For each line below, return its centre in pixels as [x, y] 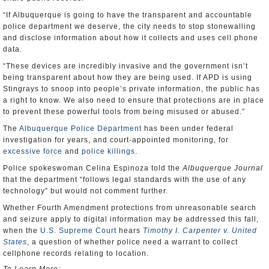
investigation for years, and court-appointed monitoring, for [116, 140]
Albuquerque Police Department [80, 128]
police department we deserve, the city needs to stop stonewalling [129, 26]
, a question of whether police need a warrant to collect [132, 242]
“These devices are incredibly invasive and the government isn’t [125, 66]
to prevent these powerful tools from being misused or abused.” [124, 112]
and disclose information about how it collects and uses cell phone [131, 38]
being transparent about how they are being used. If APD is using [128, 77]
